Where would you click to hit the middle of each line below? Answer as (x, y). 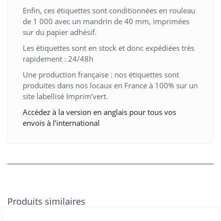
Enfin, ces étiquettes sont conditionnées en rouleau (109, 11)
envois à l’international (61, 123)
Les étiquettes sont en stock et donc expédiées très (109, 48)
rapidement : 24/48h (58, 59)
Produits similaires (46, 202)
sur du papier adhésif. (60, 32)
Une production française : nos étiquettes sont (101, 75)
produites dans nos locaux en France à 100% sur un (110, 86)
